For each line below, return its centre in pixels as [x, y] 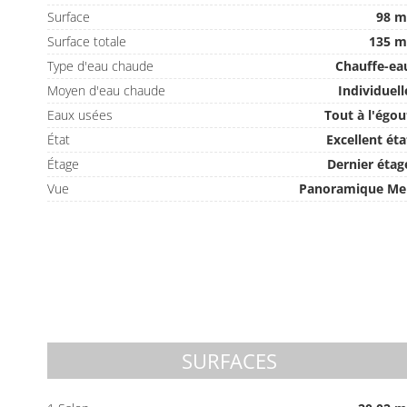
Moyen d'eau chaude [107, 90]
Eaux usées [80, 115]
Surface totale [87, 41]
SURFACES [230, 361]
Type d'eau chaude [101, 66]
